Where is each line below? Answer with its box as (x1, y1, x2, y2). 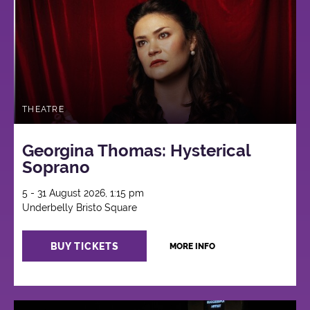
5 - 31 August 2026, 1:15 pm (22, 188, 145, 199)
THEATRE (22, 104, 64, 114)
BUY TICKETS (50, 240, 119, 252)
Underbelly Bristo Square (22, 202, 138, 214)
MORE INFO (169, 241, 215, 252)
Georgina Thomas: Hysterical (22, 140, 251, 161)
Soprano (22, 157, 91, 178)
